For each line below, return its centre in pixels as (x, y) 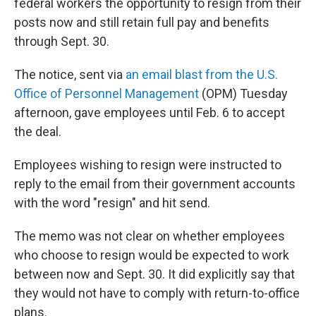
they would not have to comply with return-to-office (157, 293)
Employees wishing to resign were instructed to (148, 165)
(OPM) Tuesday (243, 93)
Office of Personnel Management (107, 93)
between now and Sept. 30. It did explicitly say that (154, 274)
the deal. (38, 132)
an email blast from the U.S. (202, 74)
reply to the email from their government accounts (155, 184)
